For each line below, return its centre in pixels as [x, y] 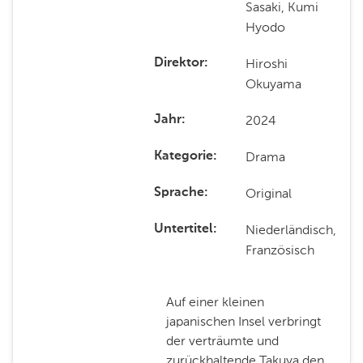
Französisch [280, 250]
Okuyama [274, 84]
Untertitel [183, 229]
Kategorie [183, 156]
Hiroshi [267, 64]
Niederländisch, [291, 230]
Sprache [179, 193]
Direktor [179, 63]
